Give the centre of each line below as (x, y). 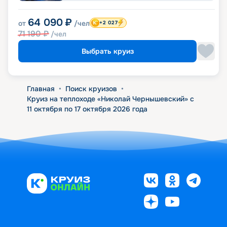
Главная (41, 89)
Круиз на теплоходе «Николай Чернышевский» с (110, 99)
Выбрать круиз (107, 51)
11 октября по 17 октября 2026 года (87, 109)
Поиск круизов (91, 89)
